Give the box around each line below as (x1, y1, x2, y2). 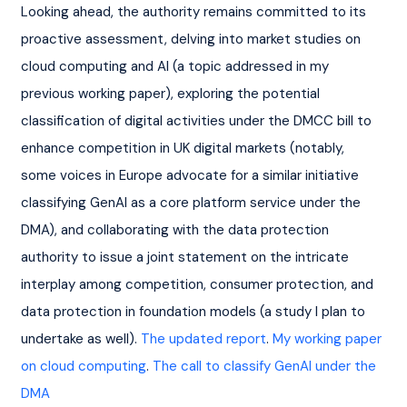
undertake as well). (20, 329, 141, 348)
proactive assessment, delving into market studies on (20, 29, 364, 48)
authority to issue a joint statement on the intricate (20, 247, 352, 266)
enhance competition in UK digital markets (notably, (20, 138, 348, 157)
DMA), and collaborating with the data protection (20, 220, 333, 239)
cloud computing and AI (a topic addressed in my (20, 56, 333, 75)
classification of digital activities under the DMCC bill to (20, 111, 375, 130)
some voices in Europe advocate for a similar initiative (20, 165, 362, 184)
